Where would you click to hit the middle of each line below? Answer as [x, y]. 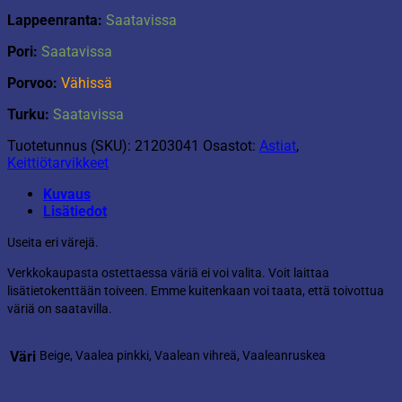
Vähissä [87, 83]
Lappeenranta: [57, 20]
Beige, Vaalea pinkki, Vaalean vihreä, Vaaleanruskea [183, 355]
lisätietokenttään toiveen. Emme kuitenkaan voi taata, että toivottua [196, 292]
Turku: [30, 114]
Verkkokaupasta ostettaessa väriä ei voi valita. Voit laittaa [168, 274]
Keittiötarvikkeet [58, 162]
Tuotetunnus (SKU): [71, 145]
